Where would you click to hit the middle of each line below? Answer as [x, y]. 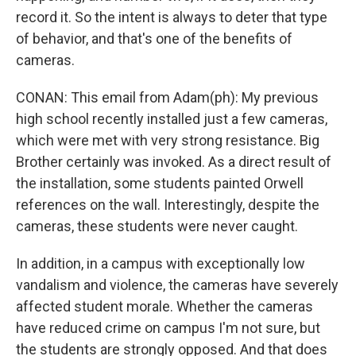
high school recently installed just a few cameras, [172, 119]
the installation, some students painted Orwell [160, 183]
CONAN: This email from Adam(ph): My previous [167, 97]
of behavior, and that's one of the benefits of [154, 39]
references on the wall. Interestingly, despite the [168, 205]
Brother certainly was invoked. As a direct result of [174, 162]
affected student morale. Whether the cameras [164, 306]
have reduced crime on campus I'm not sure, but [168, 328]
